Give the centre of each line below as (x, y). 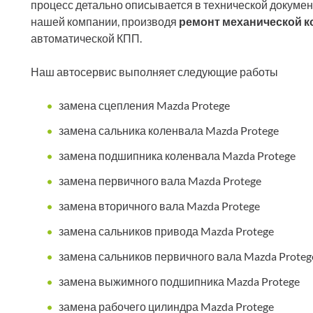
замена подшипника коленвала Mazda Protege (177, 156)
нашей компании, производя (105, 22)
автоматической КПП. (86, 38)
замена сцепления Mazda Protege (144, 105)
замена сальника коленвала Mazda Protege (169, 131)
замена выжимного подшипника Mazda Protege (179, 282)
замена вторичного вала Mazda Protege (159, 206)
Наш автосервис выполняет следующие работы (154, 72)
